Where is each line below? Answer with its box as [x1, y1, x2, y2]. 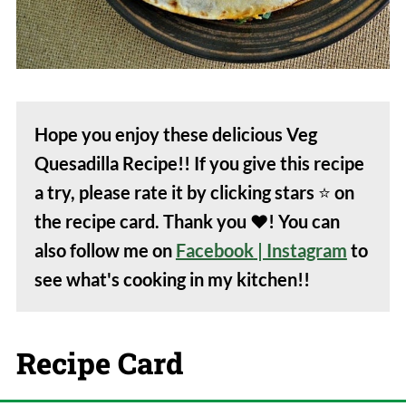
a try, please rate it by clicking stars [34, 181, 318, 204]
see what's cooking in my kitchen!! [34, 268, 310, 291]
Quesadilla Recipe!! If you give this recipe [34, 152, 364, 175]
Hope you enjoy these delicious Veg [34, 123, 317, 146]
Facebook [175, 239, 254, 262]
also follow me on [34, 239, 176, 262]
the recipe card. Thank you [34, 210, 250, 233]
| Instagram [253, 239, 347, 262]
